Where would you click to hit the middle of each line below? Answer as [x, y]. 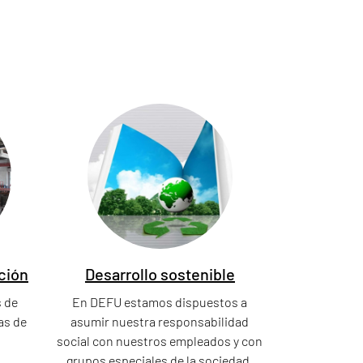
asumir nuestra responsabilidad [160, 322]
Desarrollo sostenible [160, 274]
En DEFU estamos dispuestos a [160, 302]
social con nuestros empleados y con [160, 341]
